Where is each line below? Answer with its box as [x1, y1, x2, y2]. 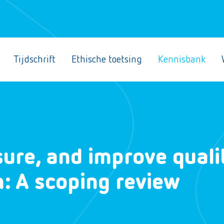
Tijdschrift [13, 54, 55, 64]
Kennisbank [158, 54, 205, 64]
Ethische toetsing [71, 54, 142, 64]
